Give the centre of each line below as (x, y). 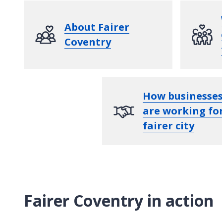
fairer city (168, 125)
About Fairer (97, 27)
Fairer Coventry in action (119, 200)
